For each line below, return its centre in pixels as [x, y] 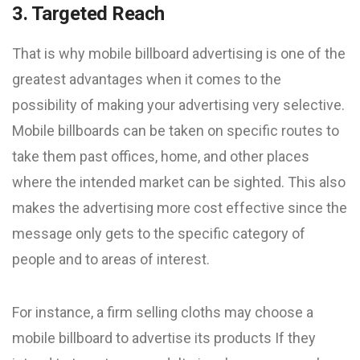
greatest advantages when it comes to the [147, 79]
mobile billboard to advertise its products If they [164, 338]
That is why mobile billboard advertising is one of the [179, 53]
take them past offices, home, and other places [161, 156]
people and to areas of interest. [111, 259]
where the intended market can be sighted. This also [179, 182]
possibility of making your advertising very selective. [178, 105]
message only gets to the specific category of [159, 233]
